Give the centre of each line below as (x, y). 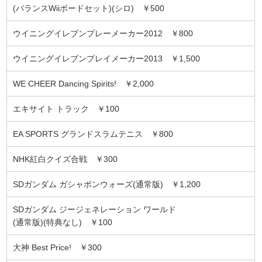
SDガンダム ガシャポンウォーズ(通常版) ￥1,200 (107, 184)
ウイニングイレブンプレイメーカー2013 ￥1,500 (107, 58)
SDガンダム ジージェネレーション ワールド (95, 209)
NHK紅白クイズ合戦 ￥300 (65, 159)
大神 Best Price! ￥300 (58, 247)
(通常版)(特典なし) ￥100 (63, 222)
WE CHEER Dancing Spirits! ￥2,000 (84, 83)
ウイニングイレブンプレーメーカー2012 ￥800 (103, 33)
